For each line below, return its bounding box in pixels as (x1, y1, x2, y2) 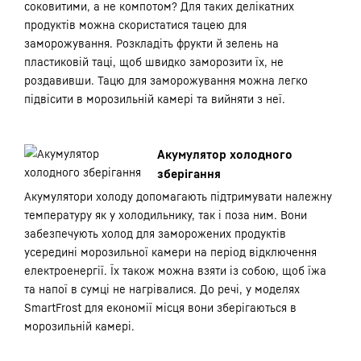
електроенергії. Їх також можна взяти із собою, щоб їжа (24, 263, 326, 277)
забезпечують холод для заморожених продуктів (24, 226, 286, 240)
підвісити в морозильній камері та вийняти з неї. (24, 92, 285, 106)
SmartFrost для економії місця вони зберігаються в (24, 301, 297, 314)
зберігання (157, 166, 221, 180)
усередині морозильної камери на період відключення (24, 245, 317, 259)
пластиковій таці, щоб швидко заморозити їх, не (24, 55, 284, 68)
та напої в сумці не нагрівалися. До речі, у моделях (24, 282, 300, 296)
